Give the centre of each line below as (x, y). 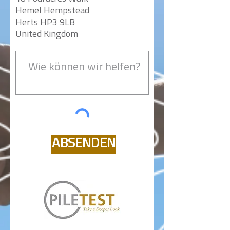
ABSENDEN (84, 144)
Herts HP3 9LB (45, 23)
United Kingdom (47, 35)
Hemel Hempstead (52, 11)
